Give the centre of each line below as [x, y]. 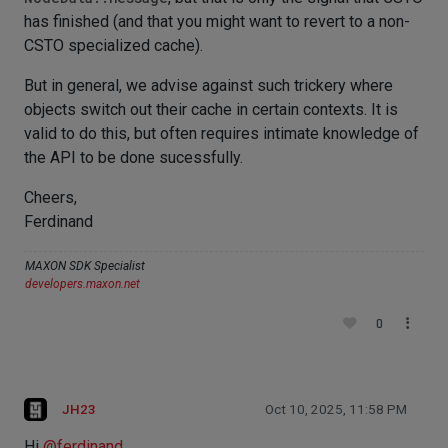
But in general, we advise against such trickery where [208, 85]
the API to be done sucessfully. [133, 157]
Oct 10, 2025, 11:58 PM [336, 409]
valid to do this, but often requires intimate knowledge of [221, 133]
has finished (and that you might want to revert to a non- [217, 21]
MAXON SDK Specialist [85, 266]
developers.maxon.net [82, 284]
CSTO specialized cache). [113, 45]
